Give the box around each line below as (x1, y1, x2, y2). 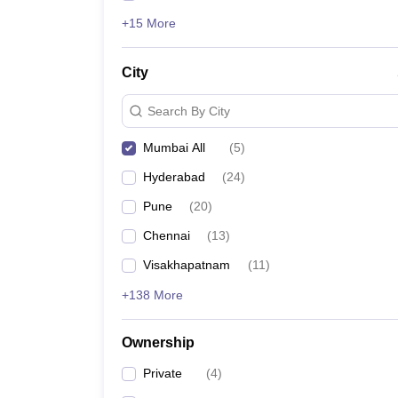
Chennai (143, 228, 190, 243)
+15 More (122, 16, 176, 30)
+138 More (122, 288, 183, 302)
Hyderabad (143, 170, 205, 184)
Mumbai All (143, 140, 205, 155)
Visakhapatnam (143, 258, 230, 272)
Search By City (147, 103, 230, 118)
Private (143, 366, 182, 380)
